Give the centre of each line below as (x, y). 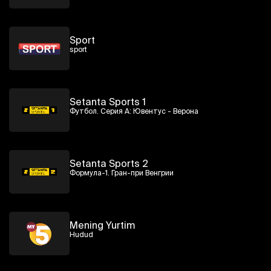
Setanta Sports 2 (109, 163)
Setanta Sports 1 (108, 101)
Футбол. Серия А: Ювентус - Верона (134, 111)
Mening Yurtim (102, 225)
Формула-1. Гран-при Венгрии (122, 172)
